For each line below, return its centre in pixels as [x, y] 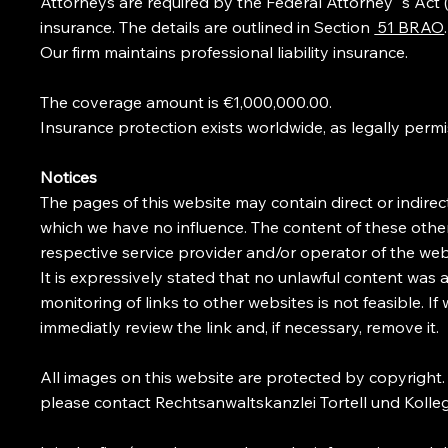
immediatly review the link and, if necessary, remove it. [240, 326]
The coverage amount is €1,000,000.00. [186, 101]
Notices [69, 176]
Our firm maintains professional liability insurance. [224, 51]
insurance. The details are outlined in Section [207, 26]
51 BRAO [409, 26]
